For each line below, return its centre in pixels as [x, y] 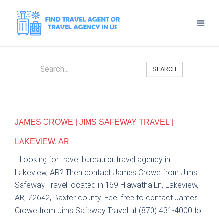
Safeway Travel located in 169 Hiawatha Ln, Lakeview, [107, 185]
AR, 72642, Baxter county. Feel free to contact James [106, 198]
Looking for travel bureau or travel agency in [95, 160]
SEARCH [164, 69]
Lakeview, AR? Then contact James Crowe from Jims [106, 173]
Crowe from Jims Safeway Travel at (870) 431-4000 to [108, 211]
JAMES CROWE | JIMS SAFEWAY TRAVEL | [94, 122]
